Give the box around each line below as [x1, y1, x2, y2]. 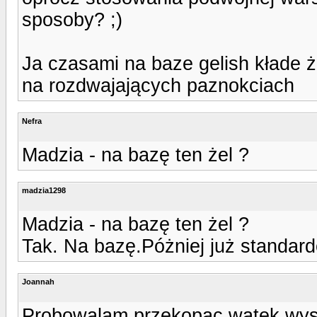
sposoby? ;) [22, 8, 122, 30]
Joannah [22, 277, 54, 286]
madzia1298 [22, 185, 66, 195]
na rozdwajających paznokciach [22, 74, 294, 96]
